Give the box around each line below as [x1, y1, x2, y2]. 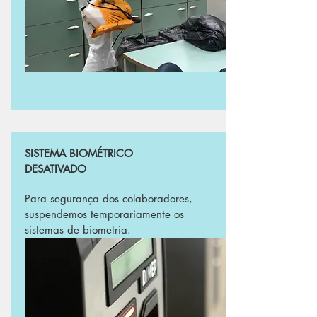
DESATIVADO [25, 162, 86, 175]
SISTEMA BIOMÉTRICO [25, 146, 133, 160]
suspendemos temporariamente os [25, 207, 184, 221]
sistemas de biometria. [25, 223, 131, 236]
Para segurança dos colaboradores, [25, 192, 192, 205]
